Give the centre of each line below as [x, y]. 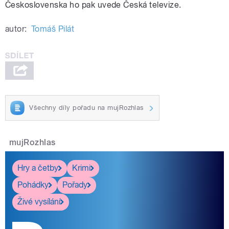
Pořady [75, 185]
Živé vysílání [39, 202]
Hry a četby [38, 168]
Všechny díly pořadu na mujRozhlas [87, 108]
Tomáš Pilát [53, 29]
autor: [16, 29]
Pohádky [33, 185]
